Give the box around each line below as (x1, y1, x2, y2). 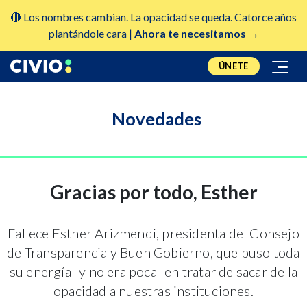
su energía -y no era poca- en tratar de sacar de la (9, 262, 298, 280)
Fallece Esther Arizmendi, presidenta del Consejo (8, 224, 299, 241)
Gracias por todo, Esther (49, 180, 258, 204)
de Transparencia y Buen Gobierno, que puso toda (7, 243, 300, 260)
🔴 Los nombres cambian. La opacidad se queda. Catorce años (10, 10, 297, 23)
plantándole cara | (48, 26, 134, 40)
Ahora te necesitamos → (134, 26, 259, 40)
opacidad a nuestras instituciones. (53, 282, 254, 299)
